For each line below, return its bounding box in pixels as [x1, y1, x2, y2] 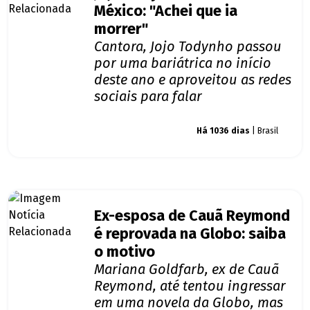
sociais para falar [94, 88, 202, 105]
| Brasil [250, 126, 278, 136]
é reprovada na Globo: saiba [94, 225, 286, 244]
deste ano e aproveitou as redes [94, 71, 291, 89]
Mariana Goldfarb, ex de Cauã [94, 261, 279, 278]
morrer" [94, 20, 148, 39]
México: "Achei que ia [94, 2, 237, 21]
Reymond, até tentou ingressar [94, 277, 286, 295]
